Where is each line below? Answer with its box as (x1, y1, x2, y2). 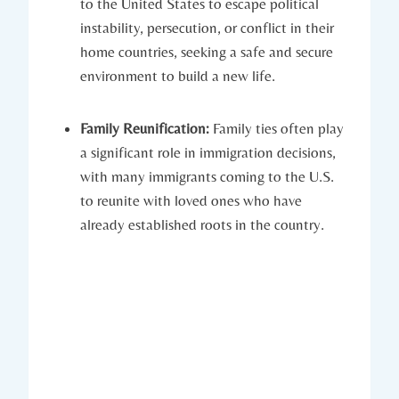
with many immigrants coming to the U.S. (80, 167, 334, 186)
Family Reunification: (80, 119, 209, 138)
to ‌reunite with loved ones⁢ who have (80, 191, 302, 210)
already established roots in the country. (80, 216, 324, 234)
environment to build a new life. (80, 67, 275, 85)
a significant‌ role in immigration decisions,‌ (80, 143, 336, 162)
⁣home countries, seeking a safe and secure (80, 43, 333, 61)
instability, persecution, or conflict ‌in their (80, 19, 334, 37)
